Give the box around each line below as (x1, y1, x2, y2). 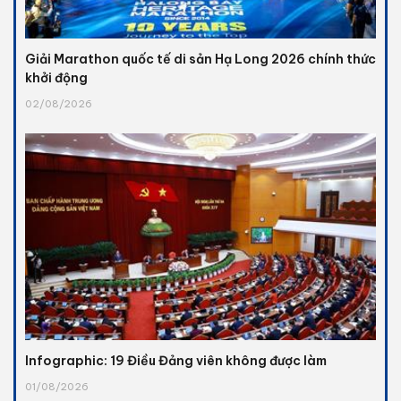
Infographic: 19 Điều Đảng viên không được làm (25, 352, 327, 369)
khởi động (25, 70, 88, 87)
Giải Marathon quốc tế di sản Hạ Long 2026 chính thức (25, 51, 376, 68)
